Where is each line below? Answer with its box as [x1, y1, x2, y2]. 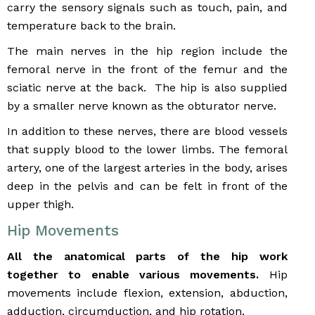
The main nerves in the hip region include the [7, 44, 288, 58]
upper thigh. [7, 198, 74, 212]
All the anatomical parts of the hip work [7, 250, 288, 264]
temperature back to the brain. [7, 19, 176, 33]
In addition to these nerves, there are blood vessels [7, 124, 288, 139]
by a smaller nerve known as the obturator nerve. [7, 99, 276, 113]
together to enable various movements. [7, 268, 269, 282]
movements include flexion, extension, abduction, [7, 286, 288, 300]
